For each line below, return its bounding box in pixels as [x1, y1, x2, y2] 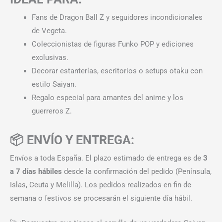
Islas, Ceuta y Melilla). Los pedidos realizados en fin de [10, 180, 191, 189]
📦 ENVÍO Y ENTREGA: [10, 132, 134, 147]
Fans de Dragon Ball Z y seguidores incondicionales [31, 12, 203, 22]
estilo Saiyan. [31, 79, 76, 89]
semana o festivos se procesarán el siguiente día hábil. [10, 193, 192, 203]
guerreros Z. [31, 106, 72, 115]
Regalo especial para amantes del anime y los [31, 93, 183, 102]
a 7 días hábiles [10, 166, 62, 176]
